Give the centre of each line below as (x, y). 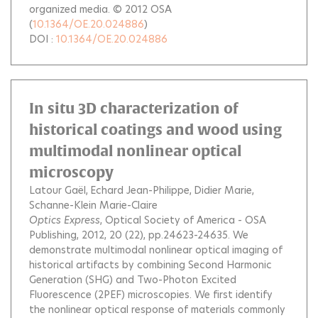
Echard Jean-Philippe (140, 190)
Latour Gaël (57, 190)
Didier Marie (223, 190)
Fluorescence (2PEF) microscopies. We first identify (151, 295)
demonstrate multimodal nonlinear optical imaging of (156, 250)
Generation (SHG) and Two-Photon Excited (133, 280)
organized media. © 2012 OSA (100, 9)
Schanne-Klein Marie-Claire (93, 205)
